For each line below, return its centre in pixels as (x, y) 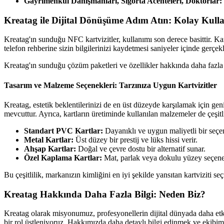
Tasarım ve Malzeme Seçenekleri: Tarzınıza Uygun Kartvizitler (110, 85)
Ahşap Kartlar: (50, 148)
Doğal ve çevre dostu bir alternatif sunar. (141, 148)
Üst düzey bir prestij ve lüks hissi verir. (135, 139)
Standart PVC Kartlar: (63, 130)
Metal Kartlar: (49, 139)
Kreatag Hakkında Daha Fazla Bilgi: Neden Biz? (105, 194)
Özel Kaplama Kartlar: (63, 157)
